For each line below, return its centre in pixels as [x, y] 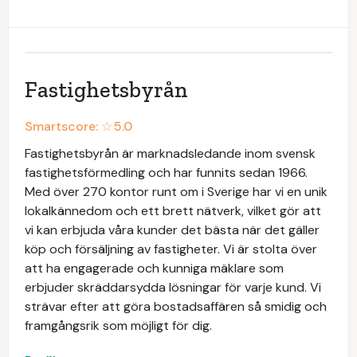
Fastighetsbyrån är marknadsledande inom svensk [170, 153]
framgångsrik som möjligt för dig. [118, 326]
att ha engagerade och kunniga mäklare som [154, 268]
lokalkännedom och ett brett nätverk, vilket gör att [173, 211]
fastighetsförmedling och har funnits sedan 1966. [166, 173]
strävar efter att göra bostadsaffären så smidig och [176, 306]
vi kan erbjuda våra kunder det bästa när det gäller [172, 230]
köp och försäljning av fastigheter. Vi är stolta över [171, 249]
